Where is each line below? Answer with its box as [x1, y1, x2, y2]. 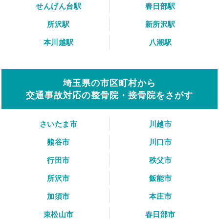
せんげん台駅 [36, 1, 81, 11]
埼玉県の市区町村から [63, 78, 156, 88]
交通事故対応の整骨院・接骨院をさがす [26, 90, 193, 101]
